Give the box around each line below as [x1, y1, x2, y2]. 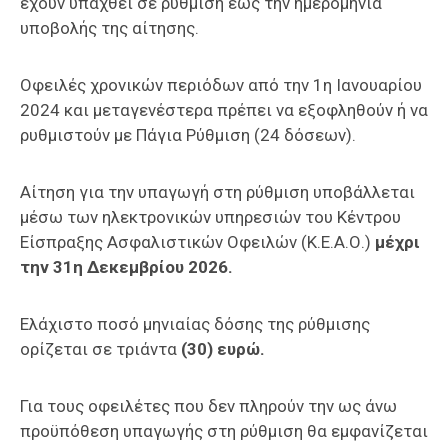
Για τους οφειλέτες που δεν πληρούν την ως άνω [20, 395, 397, 416]
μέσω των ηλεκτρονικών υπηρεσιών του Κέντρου [20, 206, 401, 227]
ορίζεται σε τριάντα [20, 338, 181, 359]
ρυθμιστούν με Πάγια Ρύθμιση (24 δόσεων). [20, 124, 356, 145]
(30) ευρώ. [181, 338, 265, 359]
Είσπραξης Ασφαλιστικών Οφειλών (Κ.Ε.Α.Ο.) [20, 231, 375, 252]
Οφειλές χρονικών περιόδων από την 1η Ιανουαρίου [20, 74, 422, 95]
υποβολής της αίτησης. [20, 17, 199, 38]
